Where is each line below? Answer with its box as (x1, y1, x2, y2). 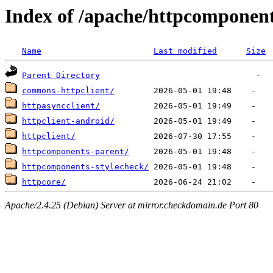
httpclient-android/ (22, 116, 115, 126)
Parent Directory (22, 71, 100, 80)
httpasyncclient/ (22, 101, 100, 111)
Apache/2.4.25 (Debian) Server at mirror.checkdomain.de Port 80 (5, 199, 258, 210)
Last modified (154, 46, 217, 56)
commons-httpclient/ (22, 86, 115, 96)
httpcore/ (22, 177, 66, 187)
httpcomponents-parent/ (22, 147, 129, 157)
